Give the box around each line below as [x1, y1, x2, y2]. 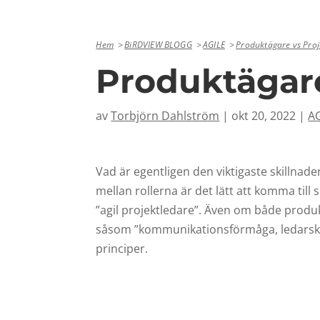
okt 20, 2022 [231, 107, 296, 124]
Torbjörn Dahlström [111, 107, 220, 124]
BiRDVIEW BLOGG [124, 38, 192, 51]
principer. [96, 241, 151, 257]
